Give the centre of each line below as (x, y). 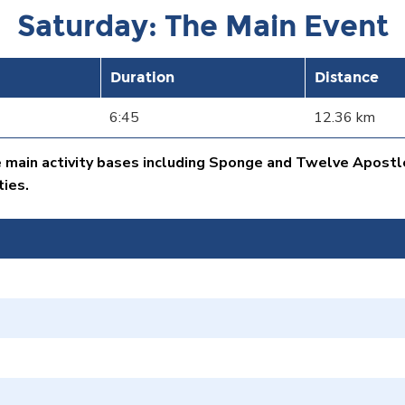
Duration (142, 77)
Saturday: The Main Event (202, 26)
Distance (347, 77)
